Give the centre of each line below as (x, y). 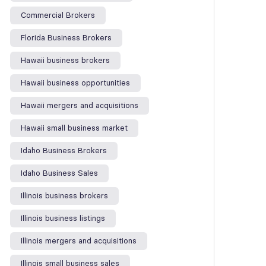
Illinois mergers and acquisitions (79, 241)
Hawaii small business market (74, 128)
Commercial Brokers (58, 15)
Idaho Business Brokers (64, 151)
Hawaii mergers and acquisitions (80, 105)
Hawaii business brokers (65, 60)
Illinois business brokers (64, 196)
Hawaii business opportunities (75, 83)
